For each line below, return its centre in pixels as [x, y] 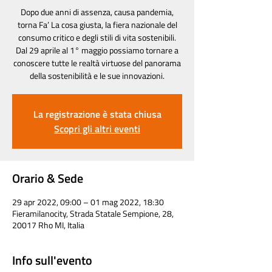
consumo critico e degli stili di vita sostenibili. [97, 37]
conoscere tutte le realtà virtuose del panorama [97, 63]
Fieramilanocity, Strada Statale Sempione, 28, [93, 213]
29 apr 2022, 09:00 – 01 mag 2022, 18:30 [88, 202]
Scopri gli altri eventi [97, 129]
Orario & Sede [48, 178]
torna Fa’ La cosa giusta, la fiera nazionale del [97, 25]
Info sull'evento [52, 260]
